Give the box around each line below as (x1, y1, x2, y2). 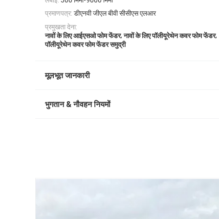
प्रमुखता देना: (45, 23, 77, 31)
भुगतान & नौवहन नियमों (45, 99, 110, 109)
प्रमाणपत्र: (45, 9, 72, 18)
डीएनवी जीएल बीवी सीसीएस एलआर (74, 9, 156, 18)
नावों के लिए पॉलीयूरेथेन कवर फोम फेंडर (124, 32, 216, 40)
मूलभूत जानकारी (45, 70, 90, 80)
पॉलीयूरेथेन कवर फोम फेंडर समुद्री (45, 40, 126, 48)
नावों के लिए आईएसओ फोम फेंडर (45, 32, 121, 40)
